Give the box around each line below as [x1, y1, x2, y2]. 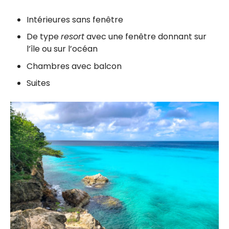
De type [27, 31, 61, 43]
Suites [27, 77, 50, 89]
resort [61, 31, 84, 43]
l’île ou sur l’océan [27, 43, 98, 55]
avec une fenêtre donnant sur [84, 31, 207, 43]
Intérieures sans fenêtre [27, 13, 123, 26]
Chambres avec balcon [27, 60, 122, 72]
